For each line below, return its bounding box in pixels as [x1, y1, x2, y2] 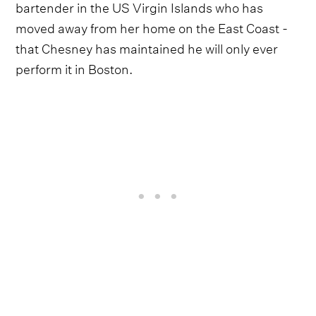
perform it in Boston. [16, 56, 133, 78]
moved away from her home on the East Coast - [16, 16, 288, 37]
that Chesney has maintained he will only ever [16, 36, 279, 57]
